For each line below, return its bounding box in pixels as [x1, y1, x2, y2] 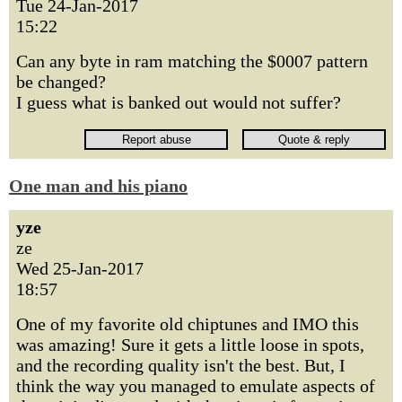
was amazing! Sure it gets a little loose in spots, [16, 335, 364, 354]
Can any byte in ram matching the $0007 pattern [16, 51, 368, 71]
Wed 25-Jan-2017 [16, 258, 144, 278]
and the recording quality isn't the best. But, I [16, 355, 345, 375]
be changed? [16, 72, 106, 92]
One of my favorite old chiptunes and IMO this [16, 314, 359, 334]
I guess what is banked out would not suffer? [16, 92, 341, 112]
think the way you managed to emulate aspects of [16, 376, 375, 396]
